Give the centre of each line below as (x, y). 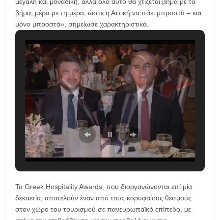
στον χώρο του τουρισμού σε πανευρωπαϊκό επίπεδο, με (103, 209)
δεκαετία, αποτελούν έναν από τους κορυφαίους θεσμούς (103, 198)
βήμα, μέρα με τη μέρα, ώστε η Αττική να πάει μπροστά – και (108, 13)
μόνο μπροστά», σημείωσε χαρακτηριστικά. (82, 24)
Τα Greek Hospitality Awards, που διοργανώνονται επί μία (104, 186)
